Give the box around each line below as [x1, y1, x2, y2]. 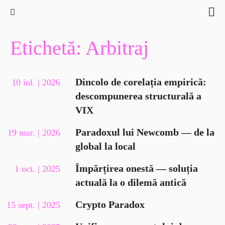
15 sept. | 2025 [7, 200, 60, 210]
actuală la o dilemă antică [75, 177, 186, 188]
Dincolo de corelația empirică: [75, 77, 206, 87]
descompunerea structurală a [75, 91, 201, 101]
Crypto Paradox [75, 199, 145, 210]
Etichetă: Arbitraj [10, 37, 149, 59]
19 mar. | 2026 [8, 128, 60, 138]
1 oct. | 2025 [15, 164, 60, 174]
